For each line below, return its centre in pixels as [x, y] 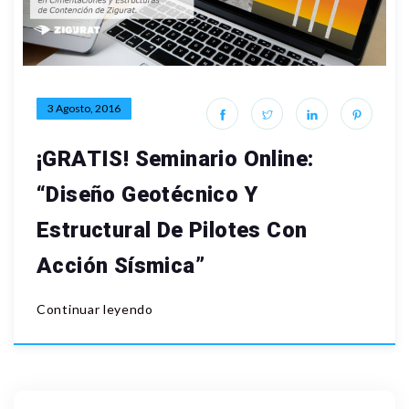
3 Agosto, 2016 [84, 109]
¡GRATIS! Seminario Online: [175, 159]
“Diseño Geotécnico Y [147, 195]
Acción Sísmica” [121, 266]
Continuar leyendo [95, 309]
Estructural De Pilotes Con [172, 231]
